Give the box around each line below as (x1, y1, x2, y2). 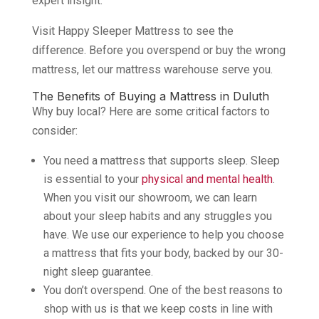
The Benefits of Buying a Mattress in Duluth (31, 89, 273, 104)
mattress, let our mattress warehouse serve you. (31, 63, 273, 77)
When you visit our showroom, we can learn (43, 191, 257, 205)
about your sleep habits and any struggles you (43, 209, 272, 224)
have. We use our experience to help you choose (43, 228, 284, 242)
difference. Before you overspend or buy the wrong (31, 43, 286, 58)
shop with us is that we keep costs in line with (43, 302, 273, 316)
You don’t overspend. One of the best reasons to (43, 283, 283, 298)
